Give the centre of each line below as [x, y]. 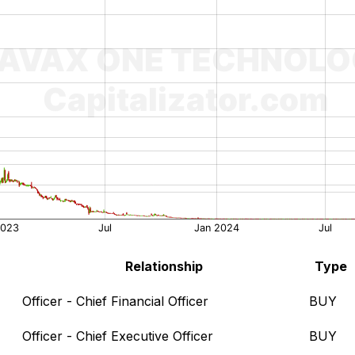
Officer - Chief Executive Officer [118, 336]
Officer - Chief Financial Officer [115, 301]
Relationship [164, 266]
